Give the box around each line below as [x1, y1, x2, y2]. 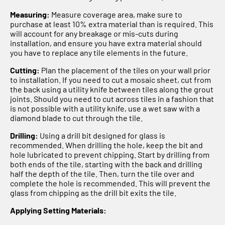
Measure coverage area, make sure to [50, 9, 182, 19]
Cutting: [10, 65, 40, 75]
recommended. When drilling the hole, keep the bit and [10, 140, 203, 150]
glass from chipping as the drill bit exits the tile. [10, 187, 176, 197]
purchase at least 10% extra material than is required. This [10, 19, 213, 29]
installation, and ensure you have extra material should [10, 38, 202, 48]
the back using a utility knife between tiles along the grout [10, 84, 213, 94]
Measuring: [10, 9, 50, 19]
